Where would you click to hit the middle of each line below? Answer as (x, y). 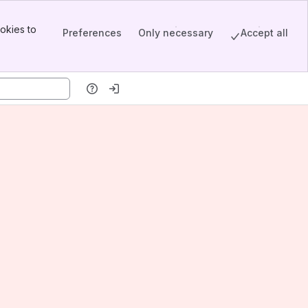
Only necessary (176, 32)
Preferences (92, 32)
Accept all (264, 32)
